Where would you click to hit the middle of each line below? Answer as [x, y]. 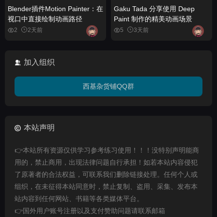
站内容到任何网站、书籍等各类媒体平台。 [79, 198]
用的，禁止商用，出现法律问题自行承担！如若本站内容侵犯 [106, 162]
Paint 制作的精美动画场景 [153, 19]
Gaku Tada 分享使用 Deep [154, 8]
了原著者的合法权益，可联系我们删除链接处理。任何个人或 [106, 174]
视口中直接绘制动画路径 [45, 19]
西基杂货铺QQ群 [108, 86]
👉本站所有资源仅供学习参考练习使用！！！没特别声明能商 [107, 150]
